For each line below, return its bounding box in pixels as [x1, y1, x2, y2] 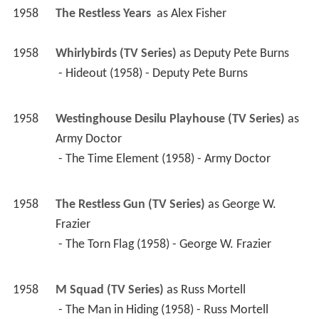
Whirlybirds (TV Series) [55, 47, 177, 61]
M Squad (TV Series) [55, 283, 164, 298]
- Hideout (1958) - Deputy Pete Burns [58, 67, 251, 81]
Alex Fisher [170, 7, 226, 21]
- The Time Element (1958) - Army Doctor [58, 152, 273, 167]
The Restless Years [55, 7, 154, 21]
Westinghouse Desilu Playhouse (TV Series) [55, 113, 285, 127]
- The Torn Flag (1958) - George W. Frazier [58, 238, 274, 252]
